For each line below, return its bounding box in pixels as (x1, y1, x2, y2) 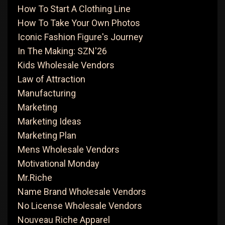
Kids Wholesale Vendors (18, 60, 115, 70)
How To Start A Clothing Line (18, 4, 131, 14)
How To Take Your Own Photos (18, 18, 140, 28)
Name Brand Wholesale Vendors (18, 186, 146, 197)
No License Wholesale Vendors (18, 200, 142, 211)
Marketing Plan (18, 130, 76, 141)
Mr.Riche (18, 172, 52, 183)
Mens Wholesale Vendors (18, 144, 120, 155)
